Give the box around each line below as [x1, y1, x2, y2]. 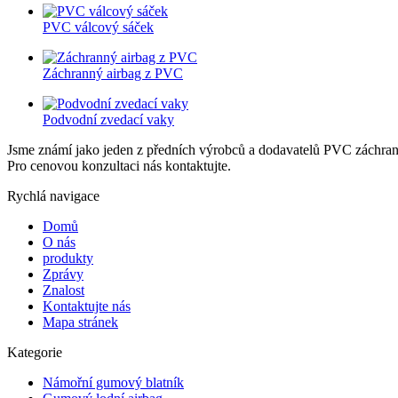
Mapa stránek [43, 314, 118, 330]
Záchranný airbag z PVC [43, 65, 183, 81]
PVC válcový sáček [43, 19, 154, 35]
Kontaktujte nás [43, 298, 131, 314]
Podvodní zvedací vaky [43, 111, 174, 127]
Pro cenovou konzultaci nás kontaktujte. [7, 157, 231, 173]
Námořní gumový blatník [43, 374, 184, 390]
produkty [43, 250, 93, 266]
